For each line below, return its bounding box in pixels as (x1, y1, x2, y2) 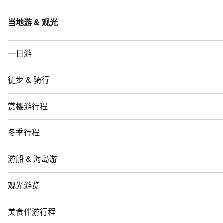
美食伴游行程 (8, 207, 56, 216)
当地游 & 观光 (8, 18, 58, 27)
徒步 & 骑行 (8, 75, 49, 84)
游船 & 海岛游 (8, 154, 57, 163)
